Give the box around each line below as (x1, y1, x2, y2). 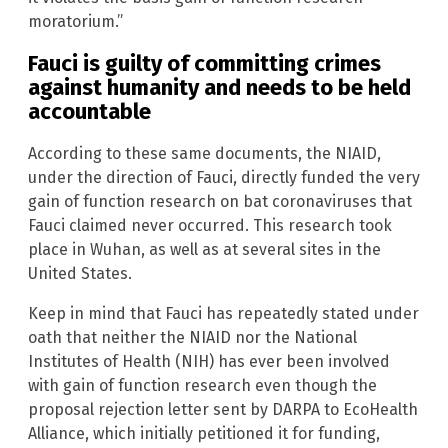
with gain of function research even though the (28, 376, 377, 396)
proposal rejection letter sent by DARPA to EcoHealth (28, 400, 418, 420)
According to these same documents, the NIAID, (28, 144, 381, 164)
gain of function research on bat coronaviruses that (28, 192, 412, 212)
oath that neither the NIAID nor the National (28, 328, 357, 348)
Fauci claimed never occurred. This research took (28, 216, 392, 236)
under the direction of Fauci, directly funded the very (28, 168, 420, 188)
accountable (28, 98, 151, 126)
